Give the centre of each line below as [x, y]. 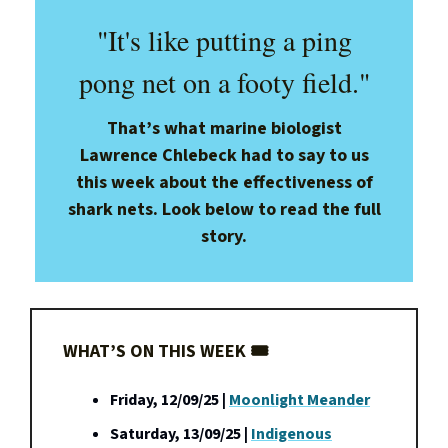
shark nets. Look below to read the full [224, 209]
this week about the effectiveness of [224, 182]
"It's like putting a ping [224, 39]
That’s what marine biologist [224, 128]
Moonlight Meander [299, 399]
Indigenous [291, 433]
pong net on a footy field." [224, 81]
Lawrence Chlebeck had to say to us [224, 155]
